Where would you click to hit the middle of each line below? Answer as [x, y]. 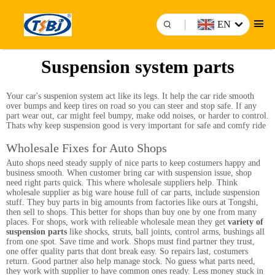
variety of [246, 222]
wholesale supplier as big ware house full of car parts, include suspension [133, 192]
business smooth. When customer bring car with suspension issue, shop [129, 173]
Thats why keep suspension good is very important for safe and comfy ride [136, 126]
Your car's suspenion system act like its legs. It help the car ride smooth [130, 96]
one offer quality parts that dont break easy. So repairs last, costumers [127, 251]
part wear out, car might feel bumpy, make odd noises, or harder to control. [137, 116]
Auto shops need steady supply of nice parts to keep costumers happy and [133, 163]
